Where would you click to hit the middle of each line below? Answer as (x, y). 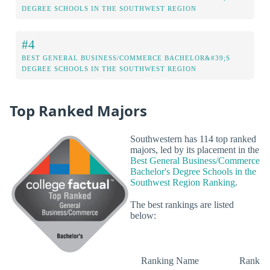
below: (143, 216)
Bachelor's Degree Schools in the (193, 172)
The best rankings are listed (182, 205)
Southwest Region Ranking (183, 183)
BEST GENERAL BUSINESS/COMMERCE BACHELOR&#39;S (126, 58)
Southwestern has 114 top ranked (193, 139)
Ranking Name (170, 260)
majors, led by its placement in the (195, 150)
